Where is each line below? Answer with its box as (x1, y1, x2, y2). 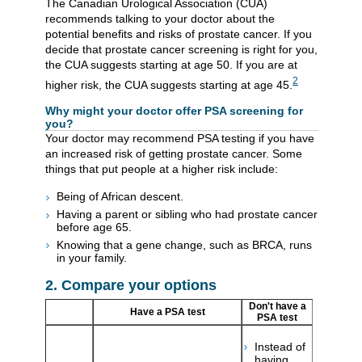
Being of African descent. (57, 190, 183, 204)
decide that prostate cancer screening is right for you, (45, 42, 318, 56)
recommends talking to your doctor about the (45, 11, 275, 25)
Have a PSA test (129, 305, 205, 318)
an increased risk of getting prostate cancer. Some (45, 146, 302, 160)
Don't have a (248, 300, 306, 312)
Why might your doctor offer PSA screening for (45, 103, 303, 117)
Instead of (255, 339, 305, 353)
